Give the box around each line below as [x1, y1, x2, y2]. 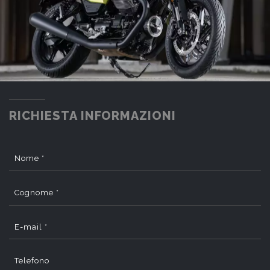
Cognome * [14, 188, 59, 198]
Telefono [14, 256, 49, 266]
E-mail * [14, 222, 48, 231]
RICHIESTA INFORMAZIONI [9, 108, 177, 124]
